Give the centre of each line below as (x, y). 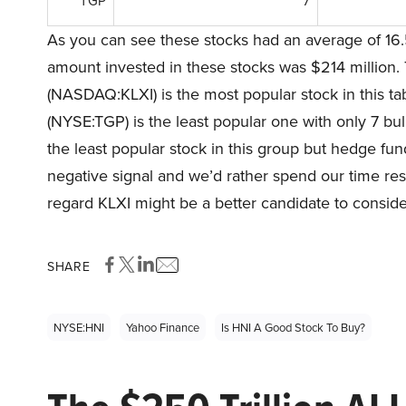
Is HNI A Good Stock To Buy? (293, 327)
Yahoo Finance (163, 327)
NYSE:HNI (79, 327)
